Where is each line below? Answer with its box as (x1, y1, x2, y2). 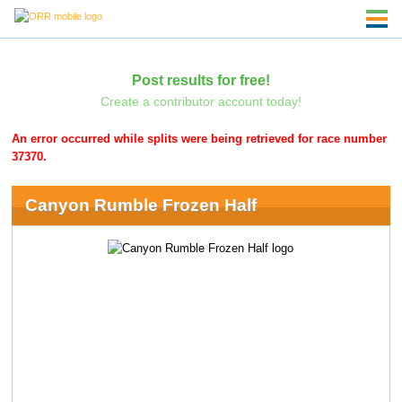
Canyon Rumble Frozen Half (24, 195, 257, 214)
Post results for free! (131, 71, 270, 88)
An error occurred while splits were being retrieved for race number (12, 133, 388, 146)
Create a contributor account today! (100, 93, 301, 109)
